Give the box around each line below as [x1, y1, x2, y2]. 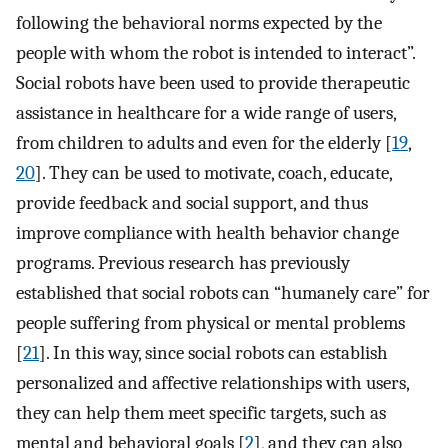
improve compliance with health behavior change [16, 221, 399, 244]
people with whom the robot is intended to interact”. [16, 41, 415, 64]
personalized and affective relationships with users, [16, 371, 409, 394]
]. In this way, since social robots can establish [39, 341, 388, 364]
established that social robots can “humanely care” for [16, 281, 430, 304]
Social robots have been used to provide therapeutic [16, 71, 410, 94]
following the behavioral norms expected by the [16, 11, 382, 34]
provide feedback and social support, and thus [16, 191, 368, 214]
